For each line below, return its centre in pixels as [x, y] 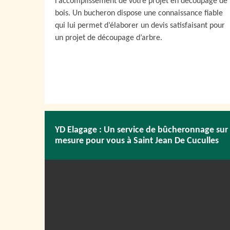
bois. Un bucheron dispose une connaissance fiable [139, 13]
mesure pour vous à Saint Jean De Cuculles [137, 141]
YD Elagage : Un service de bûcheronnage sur [141, 130]
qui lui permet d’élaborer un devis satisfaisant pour [140, 26]
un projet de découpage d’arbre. [109, 38]
